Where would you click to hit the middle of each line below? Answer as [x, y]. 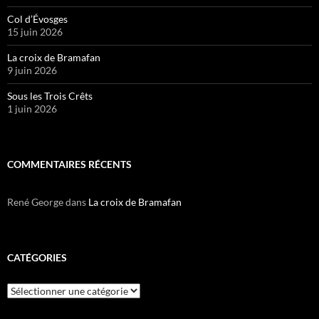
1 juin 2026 [32, 108]
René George [35, 202]
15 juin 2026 [35, 31]
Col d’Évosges [37, 19]
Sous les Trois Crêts [50, 95]
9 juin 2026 [32, 70]
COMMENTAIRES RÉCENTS [69, 164]
